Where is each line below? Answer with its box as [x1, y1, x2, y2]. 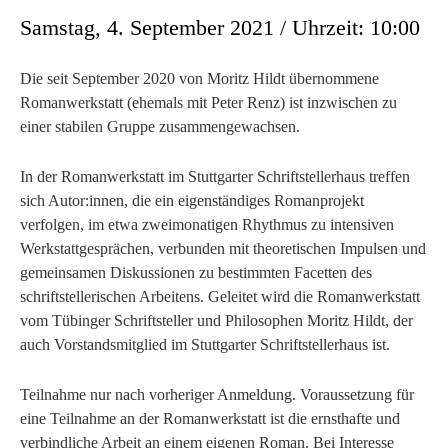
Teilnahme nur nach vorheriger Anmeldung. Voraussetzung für [20, 386, 414, 404]
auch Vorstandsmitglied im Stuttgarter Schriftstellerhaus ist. [20, 336, 390, 354]
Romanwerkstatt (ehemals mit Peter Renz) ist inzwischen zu [20, 94, 397, 112]
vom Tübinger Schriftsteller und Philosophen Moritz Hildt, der [20, 312, 413, 330]
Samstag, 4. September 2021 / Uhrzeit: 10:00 [20, 15, 420, 41]
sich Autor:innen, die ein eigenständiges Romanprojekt [20, 192, 364, 210]
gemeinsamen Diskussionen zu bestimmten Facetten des [20, 264, 372, 282]
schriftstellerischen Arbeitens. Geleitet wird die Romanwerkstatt [20, 288, 420, 306]
